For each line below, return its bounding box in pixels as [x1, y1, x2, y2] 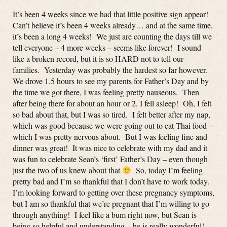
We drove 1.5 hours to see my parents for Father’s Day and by [13, 75, 209, 86]
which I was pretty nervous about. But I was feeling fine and [13, 131, 207, 142]
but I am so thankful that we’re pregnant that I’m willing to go [13, 198, 209, 209]
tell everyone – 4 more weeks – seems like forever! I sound [13, 42, 201, 53]
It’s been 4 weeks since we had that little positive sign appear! [13, 9, 211, 19]
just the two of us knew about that [13, 165, 122, 175]
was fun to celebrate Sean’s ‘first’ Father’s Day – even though [13, 154, 208, 164]
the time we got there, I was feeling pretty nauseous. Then [13, 87, 199, 97]
